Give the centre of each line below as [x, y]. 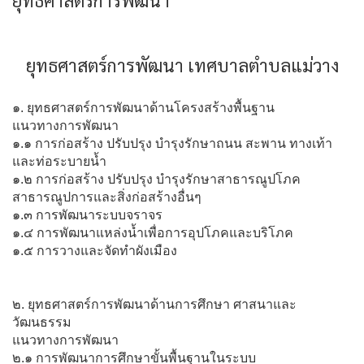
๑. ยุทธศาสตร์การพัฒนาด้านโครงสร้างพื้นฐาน [143, 107]
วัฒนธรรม [42, 322]
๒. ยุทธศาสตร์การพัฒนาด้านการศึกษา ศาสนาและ [154, 304]
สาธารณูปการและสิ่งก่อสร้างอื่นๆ [107, 197]
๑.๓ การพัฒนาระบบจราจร [87, 214]
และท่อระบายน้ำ [59, 161]
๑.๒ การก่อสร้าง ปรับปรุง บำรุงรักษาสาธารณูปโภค [156, 179]
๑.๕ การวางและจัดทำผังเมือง [95, 250]
